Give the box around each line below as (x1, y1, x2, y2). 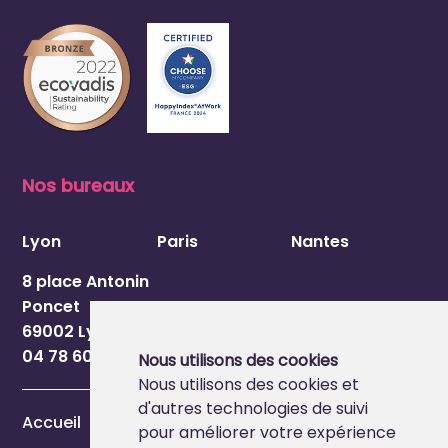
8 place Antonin (22, 269, 150, 293)
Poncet (22, 294, 81, 318)
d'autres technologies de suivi (137, 397, 368, 420)
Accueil (22, 410, 82, 434)
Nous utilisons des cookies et (137, 373, 359, 396)
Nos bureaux (22, 172, 135, 198)
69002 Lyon (22, 319, 118, 343)
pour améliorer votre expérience (137, 421, 396, 444)
